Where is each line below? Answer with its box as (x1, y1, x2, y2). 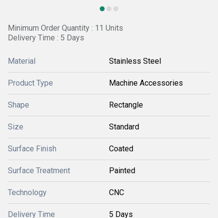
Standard (109, 122, 139, 131)
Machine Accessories (109, 78, 183, 88)
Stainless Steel (109, 56, 161, 66)
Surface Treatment (8, 166, 70, 175)
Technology (8, 188, 47, 197)
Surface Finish (8, 144, 56, 153)
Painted (109, 166, 135, 175)
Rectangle (109, 100, 143, 109)
